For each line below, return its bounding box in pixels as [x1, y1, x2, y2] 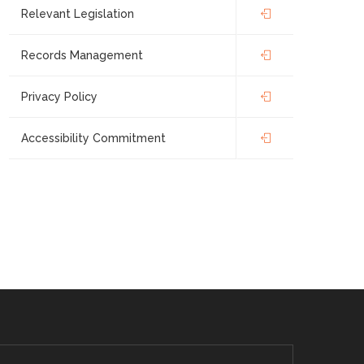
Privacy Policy [21, 90, 97, 103]
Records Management [21, 49, 143, 62]
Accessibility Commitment [21, 132, 166, 145]
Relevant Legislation [21, 7, 134, 20]
